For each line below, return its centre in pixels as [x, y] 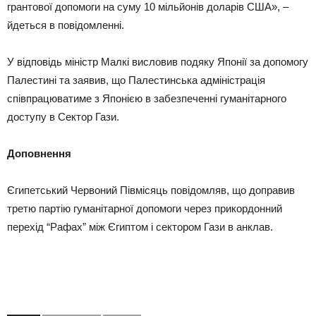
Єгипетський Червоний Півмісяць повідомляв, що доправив [151, 190]
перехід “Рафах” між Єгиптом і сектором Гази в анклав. [140, 227]
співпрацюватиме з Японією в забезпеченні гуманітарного [147, 98]
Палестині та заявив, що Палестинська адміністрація [136, 80]
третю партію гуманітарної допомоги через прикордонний [145, 208]
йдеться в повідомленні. [66, 25]
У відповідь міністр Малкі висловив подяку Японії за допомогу [158, 62]
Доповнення [39, 153]
